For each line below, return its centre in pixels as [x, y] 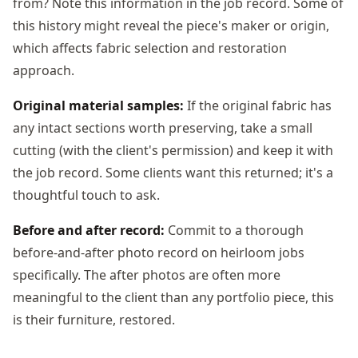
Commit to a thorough [234, 230]
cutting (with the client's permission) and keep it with [173, 150]
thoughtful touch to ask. [86, 195]
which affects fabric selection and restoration [150, 48]
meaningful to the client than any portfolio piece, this [173, 297]
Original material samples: [98, 105]
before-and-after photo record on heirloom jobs [159, 252]
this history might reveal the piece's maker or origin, [171, 25]
